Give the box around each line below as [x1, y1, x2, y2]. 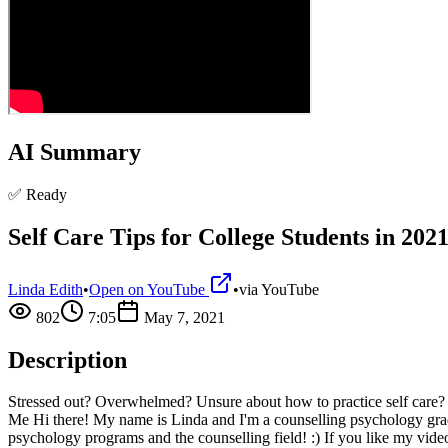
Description [8, 346, 127, 373]
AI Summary [8, 138, 141, 165]
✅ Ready [8, 185, 67, 203]
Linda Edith [8, 280, 83, 298]
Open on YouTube [89, 280, 209, 298]
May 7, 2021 [144, 308, 225, 326]
